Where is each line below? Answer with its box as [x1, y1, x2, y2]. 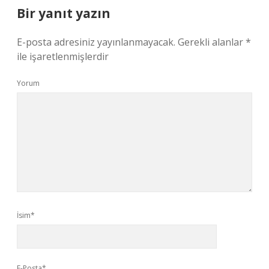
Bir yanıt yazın [17, 5, 110, 22]
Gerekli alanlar [178, 35, 246, 49]
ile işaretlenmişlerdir [17, 50, 109, 63]
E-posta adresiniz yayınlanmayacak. [17, 35, 175, 49]
